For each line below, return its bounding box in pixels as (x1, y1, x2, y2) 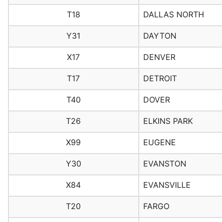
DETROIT (143, 73, 177, 84)
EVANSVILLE (143, 180, 191, 190)
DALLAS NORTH (143, 9, 204, 20)
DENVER (143, 52, 175, 62)
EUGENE (143, 137, 176, 148)
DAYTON (143, 31, 176, 41)
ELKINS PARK (143, 116, 193, 126)
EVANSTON (143, 159, 186, 169)
